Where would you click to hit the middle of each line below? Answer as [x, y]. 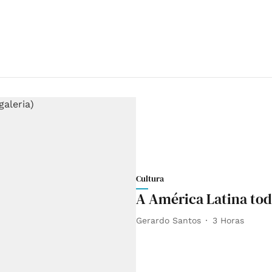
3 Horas [228, 220]
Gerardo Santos [168, 220]
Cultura [150, 179]
